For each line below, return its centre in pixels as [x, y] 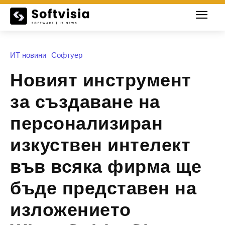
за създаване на [85, 101]
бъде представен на [103, 187]
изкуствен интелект [100, 144]
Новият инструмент [101, 79]
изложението [71, 209]
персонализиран [86, 122]
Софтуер [67, 55]
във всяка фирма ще [106, 165]
